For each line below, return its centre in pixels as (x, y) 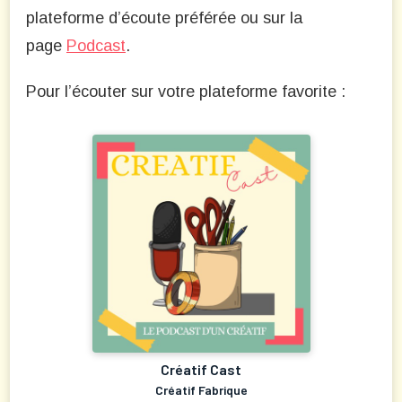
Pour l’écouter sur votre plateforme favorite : (186, 92)
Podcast (96, 46)
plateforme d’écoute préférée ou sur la (164, 18)
